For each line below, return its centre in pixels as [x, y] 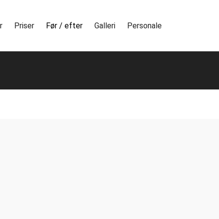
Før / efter [64, 25]
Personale [144, 25]
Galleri [105, 25]
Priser [24, 25]
